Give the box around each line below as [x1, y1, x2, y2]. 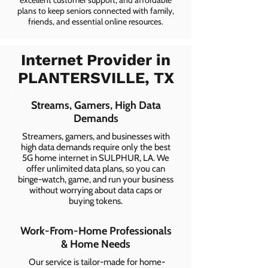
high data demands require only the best [21, 142, 170, 153]
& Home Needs [61, 237, 130, 251]
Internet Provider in [21, 51, 170, 69]
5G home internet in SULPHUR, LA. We [22, 153, 169, 163]
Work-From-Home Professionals [20, 224, 172, 237]
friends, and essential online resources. [28, 16, 163, 27]
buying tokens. [69, 196, 123, 206]
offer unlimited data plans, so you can [26, 163, 165, 174]
